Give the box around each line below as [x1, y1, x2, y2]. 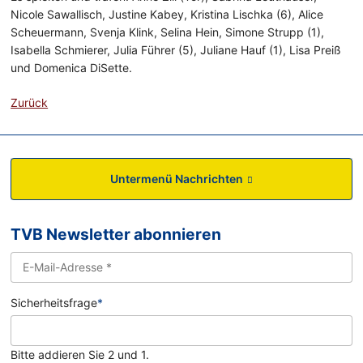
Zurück [11, 96, 49, 110]
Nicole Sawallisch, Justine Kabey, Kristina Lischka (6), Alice [11, 7, 324, 22]
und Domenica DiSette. [11, 61, 133, 75]
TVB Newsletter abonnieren [11, 224, 222, 245]
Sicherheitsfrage [11, 296, 98, 310]
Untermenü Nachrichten [109, 172, 243, 186]
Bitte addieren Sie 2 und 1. [11, 347, 150, 361]
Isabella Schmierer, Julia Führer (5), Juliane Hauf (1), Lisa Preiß [11, 43, 342, 58]
